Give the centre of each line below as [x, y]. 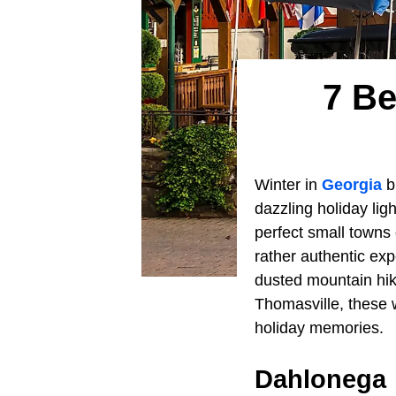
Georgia [352, 185]
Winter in [288, 185]
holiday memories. [319, 328]
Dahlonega [320, 379]
